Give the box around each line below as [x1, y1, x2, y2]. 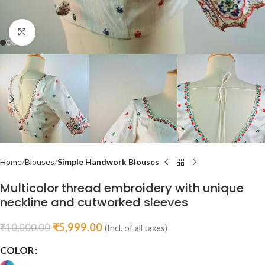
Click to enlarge [35, 27, 92, 37]
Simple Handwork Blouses [57, 157, 159, 167]
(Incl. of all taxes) [105, 223, 167, 233]
